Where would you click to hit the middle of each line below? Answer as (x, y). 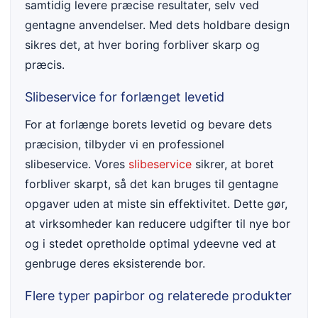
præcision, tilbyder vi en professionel (125, 144)
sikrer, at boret (233, 164)
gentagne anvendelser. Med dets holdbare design (157, 25)
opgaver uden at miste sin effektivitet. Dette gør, (156, 204)
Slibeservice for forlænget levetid (125, 97)
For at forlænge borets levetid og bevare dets (148, 125)
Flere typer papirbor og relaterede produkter (158, 296)
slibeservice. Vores (77, 164)
